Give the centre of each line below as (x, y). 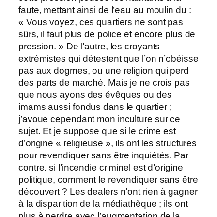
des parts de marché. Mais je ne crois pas (104, 82)
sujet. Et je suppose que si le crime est (97, 131)
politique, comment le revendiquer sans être (108, 179)
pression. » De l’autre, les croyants (89, 46)
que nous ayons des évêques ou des (95, 94)
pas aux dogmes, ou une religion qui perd (104, 70)
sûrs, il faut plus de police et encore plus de (107, 34)
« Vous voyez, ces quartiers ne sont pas (101, 22)
